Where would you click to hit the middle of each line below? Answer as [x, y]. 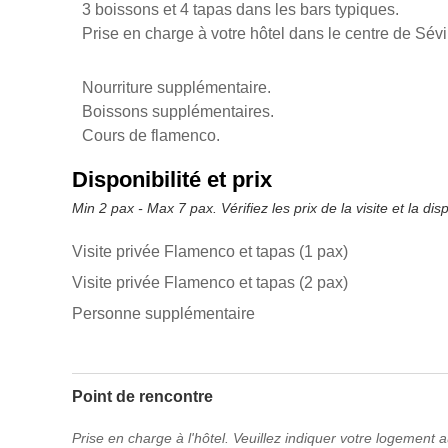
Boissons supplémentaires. [178, 112]
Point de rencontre [142, 396]
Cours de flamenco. [151, 136]
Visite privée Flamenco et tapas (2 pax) [210, 283]
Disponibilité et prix [172, 180]
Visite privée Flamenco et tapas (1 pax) [210, 252]
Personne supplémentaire [163, 314]
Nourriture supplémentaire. [176, 88]
